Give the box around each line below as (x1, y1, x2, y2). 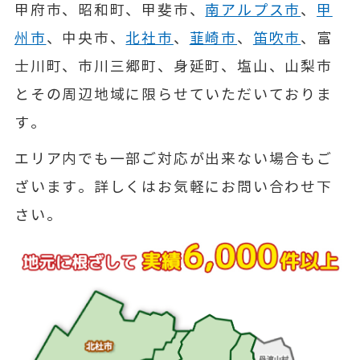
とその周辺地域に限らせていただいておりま (14, 85, 333, 104)
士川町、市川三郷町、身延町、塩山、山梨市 (14, 57, 333, 76)
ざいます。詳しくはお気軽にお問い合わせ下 (14, 178, 333, 196)
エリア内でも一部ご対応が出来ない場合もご (14, 149, 333, 168)
